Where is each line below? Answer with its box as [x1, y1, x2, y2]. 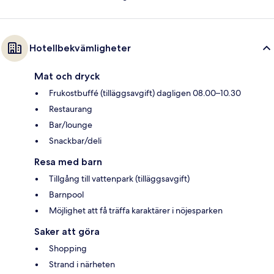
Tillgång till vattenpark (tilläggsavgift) [49, 173, 190, 185]
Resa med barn [34, 156, 102, 168]
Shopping [49, 243, 87, 254]
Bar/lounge [49, 119, 92, 131]
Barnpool [49, 189, 84, 201]
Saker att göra [34, 226, 100, 238]
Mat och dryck [34, 70, 100, 83]
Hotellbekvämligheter [29, 42, 131, 54]
